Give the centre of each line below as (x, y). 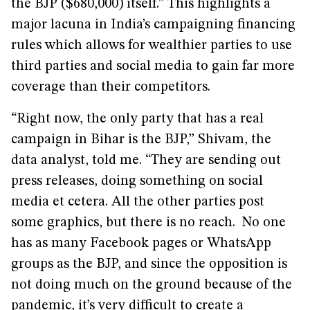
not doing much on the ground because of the (152, 285)
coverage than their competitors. (111, 87)
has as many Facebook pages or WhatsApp (141, 244)
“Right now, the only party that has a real (137, 119)
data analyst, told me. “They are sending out (146, 161)
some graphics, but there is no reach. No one (148, 223)
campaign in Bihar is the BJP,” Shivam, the (141, 140)
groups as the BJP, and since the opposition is (149, 264)
